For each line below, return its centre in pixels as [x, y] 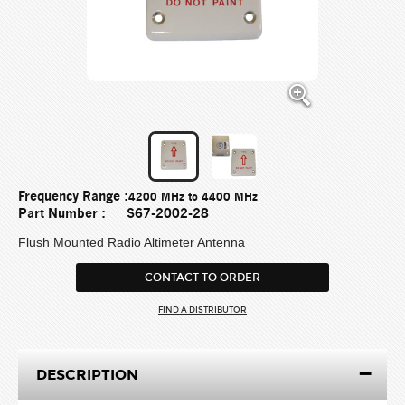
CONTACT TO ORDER [202, 278]
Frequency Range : [73, 197]
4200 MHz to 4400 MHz [193, 197]
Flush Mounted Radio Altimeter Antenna [132, 242]
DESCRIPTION [87, 375]
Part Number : [62, 214]
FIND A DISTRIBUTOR [202, 310]
